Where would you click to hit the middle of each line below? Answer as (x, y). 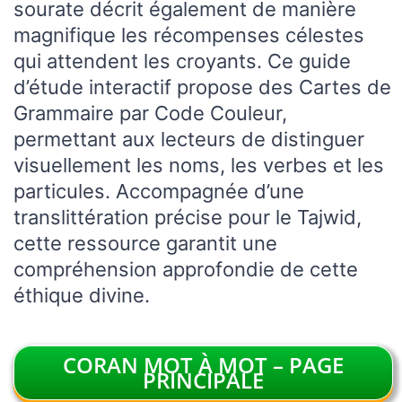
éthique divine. (82, 296)
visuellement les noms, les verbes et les (199, 166)
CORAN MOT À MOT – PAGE (203, 365)
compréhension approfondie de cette (186, 270)
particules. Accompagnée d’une (159, 192)
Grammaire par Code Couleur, (150, 114)
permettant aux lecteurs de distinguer (189, 140)
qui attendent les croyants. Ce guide (182, 61)
